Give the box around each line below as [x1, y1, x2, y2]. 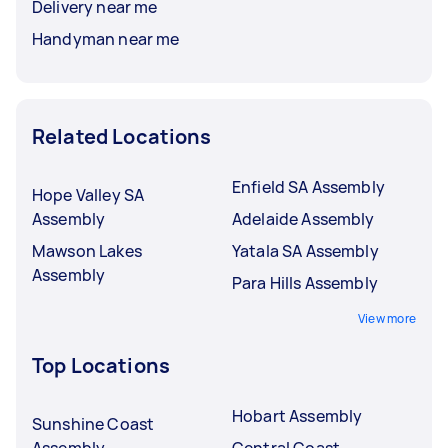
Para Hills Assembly [232, 271, 378, 294]
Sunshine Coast [32, 412, 155, 435]
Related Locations [32, 122, 212, 150]
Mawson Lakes [32, 239, 142, 262]
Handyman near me [32, 27, 180, 50]
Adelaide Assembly [232, 207, 375, 230]
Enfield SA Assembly [232, 175, 385, 198]
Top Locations [32, 351, 170, 379]
